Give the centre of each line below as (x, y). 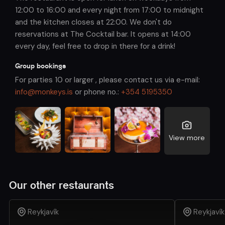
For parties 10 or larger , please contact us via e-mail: (107, 80)
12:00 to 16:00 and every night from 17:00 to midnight (109, 10)
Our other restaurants (62, 185)
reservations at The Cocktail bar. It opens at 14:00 (103, 34)
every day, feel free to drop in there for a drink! (95, 46)
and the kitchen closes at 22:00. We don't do (93, 22)
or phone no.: (97, 92)
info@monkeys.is (44, 92)
